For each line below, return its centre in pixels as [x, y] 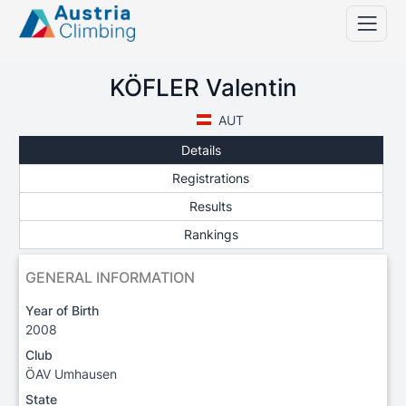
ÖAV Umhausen [71, 374]
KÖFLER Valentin [203, 87]
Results [211, 206]
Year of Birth [62, 311]
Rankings [211, 235]
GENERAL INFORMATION [110, 278]
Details [201, 150]
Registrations [211, 178]
